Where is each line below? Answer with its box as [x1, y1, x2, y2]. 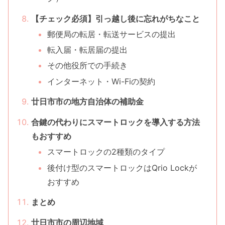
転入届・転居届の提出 [47, 45, 128, 55]
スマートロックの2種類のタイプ [47, 147, 165, 157]
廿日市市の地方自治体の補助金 [31, 96, 144, 107]
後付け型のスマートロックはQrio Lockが [47, 162, 197, 173]
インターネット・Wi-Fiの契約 [47, 76, 155, 86]
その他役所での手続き [47, 60, 128, 71]
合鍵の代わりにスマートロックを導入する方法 [31, 117, 200, 128]
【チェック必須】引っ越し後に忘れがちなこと [31, 13, 200, 24]
